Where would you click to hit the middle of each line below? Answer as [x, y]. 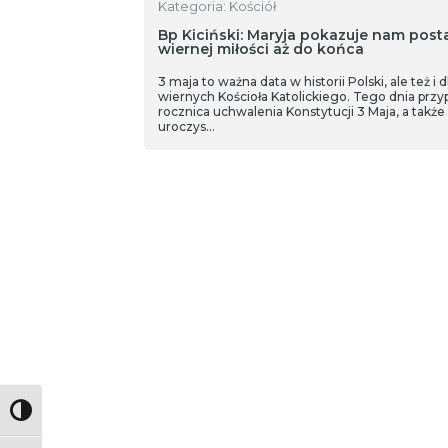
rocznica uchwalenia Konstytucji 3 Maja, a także [301, 111]
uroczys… [186, 126]
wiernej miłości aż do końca [260, 49]
